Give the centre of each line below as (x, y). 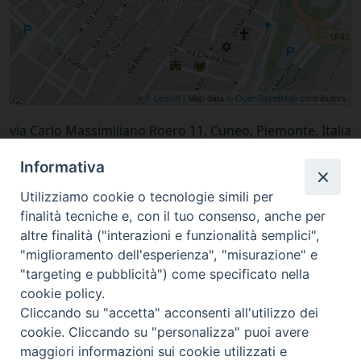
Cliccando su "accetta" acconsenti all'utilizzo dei (170, 313)
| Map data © (208, 97)
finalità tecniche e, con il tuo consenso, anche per (173, 216)
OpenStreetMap (266, 97)
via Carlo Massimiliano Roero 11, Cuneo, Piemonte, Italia (180, 130)
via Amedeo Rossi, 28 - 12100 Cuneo (180, 339)
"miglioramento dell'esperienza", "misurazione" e (169, 255)
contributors (322, 97)
